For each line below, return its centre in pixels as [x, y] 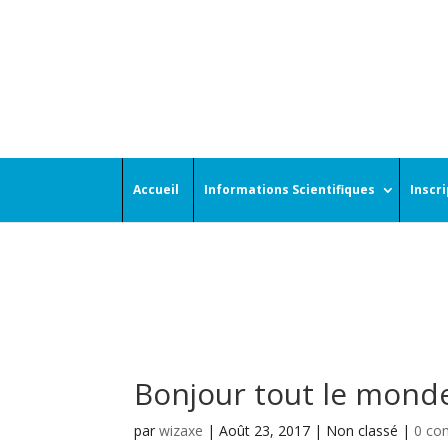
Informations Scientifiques [289, 190]
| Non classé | [362, 430]
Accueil [156, 190]
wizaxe [181, 430]
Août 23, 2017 [265, 430]
